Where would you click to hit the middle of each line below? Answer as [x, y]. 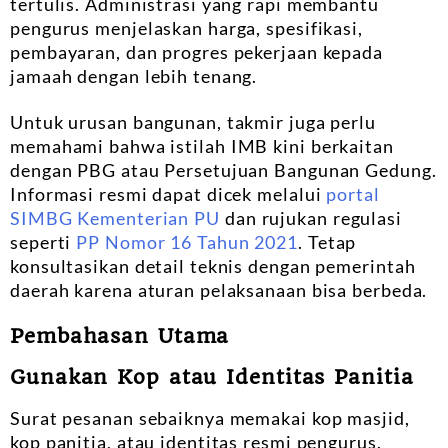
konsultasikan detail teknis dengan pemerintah [213, 265]
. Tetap [327, 241]
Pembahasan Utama [120, 335]
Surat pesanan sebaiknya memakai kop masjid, [210, 417]
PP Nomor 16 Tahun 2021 [187, 241]
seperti [43, 241]
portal [353, 193]
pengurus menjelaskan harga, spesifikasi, [186, 27]
